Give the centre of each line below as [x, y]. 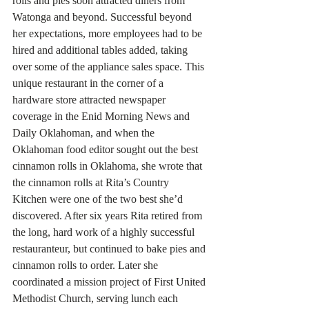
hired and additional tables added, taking [101, 50]
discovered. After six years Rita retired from [109, 215]
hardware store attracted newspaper [90, 99]
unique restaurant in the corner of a [89, 83]
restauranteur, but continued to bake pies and [110, 248]
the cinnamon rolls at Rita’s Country [92, 182]
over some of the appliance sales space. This [110, 66]
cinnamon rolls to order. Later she [87, 265]
